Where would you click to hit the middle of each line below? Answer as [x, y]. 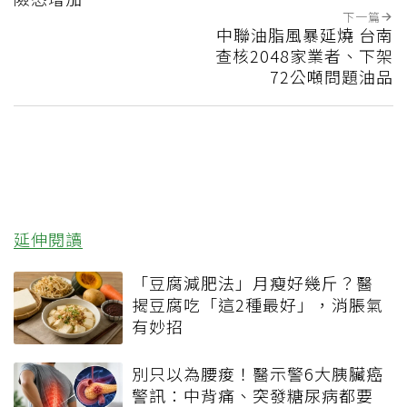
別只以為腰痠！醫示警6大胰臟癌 [258, 374]
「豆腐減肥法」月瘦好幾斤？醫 [253, 283]
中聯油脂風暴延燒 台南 [305, 35]
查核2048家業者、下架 [304, 56]
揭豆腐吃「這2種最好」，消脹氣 [258, 305]
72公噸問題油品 [332, 77]
